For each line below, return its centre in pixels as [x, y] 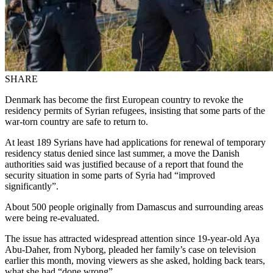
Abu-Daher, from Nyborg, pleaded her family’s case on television [130, 249]
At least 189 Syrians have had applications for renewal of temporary [135, 142]
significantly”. [32, 186]
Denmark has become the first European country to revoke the [124, 99]
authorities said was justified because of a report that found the [124, 164]
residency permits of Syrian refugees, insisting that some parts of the [135, 110]
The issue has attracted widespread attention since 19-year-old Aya [132, 238]
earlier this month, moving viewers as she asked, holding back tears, [135, 260]
